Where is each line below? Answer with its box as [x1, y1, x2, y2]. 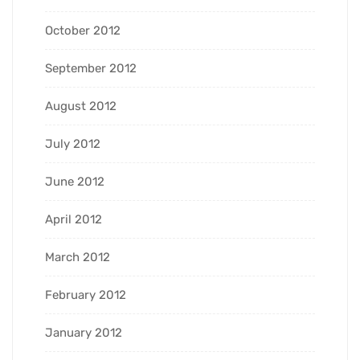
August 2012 [45, 98, 117, 113]
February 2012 [45, 287, 126, 302]
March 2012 [45, 249, 110, 264]
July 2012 [45, 136, 100, 151]
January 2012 [45, 325, 122, 340]
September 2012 [45, 60, 137, 76]
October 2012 [45, 22, 121, 38]
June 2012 [45, 174, 104, 189]
